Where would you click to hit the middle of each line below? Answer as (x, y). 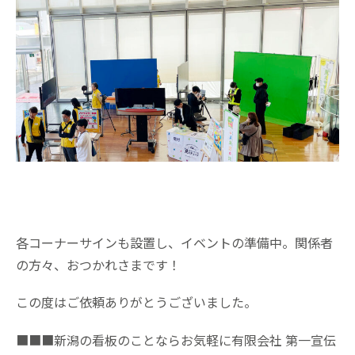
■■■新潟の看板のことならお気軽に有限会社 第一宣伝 (176, 340)
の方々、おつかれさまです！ (98, 265)
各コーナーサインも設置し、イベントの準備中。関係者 (174, 243)
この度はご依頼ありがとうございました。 (136, 302)
